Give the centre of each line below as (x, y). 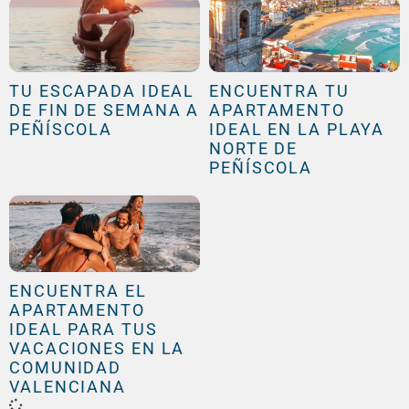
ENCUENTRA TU (279, 91)
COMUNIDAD (66, 367)
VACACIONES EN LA (97, 348)
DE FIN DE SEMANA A (105, 110)
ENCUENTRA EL (78, 290)
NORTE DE (254, 149)
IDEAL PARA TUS (84, 329)
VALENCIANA (68, 386)
